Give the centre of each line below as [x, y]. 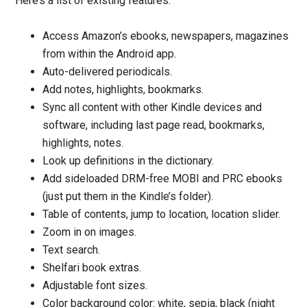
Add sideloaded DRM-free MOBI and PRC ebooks [163, 178]
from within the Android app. [110, 53]
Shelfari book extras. [92, 267]
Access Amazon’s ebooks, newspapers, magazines [166, 36]
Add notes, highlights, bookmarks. [123, 89]
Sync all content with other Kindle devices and [152, 107]
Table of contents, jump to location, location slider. [162, 214]
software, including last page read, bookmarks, [154, 125]
